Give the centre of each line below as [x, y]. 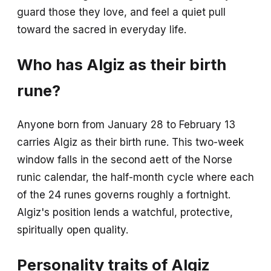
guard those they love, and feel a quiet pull [121, 12]
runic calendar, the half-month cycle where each [135, 178]
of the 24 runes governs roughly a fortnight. [124, 195]
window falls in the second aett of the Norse [125, 160]
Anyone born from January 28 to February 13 [126, 125]
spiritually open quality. [73, 230]
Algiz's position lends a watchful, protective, [125, 213]
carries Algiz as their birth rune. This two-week [130, 142]
